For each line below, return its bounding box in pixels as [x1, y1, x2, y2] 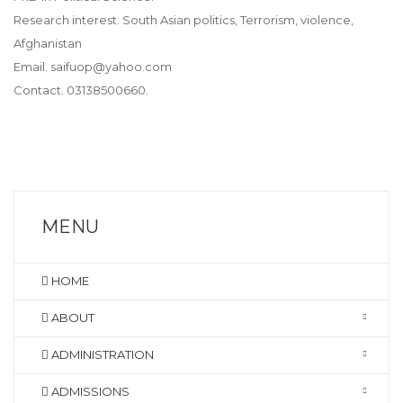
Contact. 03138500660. [13, 83, 148, 97]
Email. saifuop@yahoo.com [13, 59, 172, 74]
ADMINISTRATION [49, 347, 154, 362]
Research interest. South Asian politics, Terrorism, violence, [13, 13, 354, 27]
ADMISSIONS [49, 384, 130, 399]
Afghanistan [13, 36, 82, 50]
